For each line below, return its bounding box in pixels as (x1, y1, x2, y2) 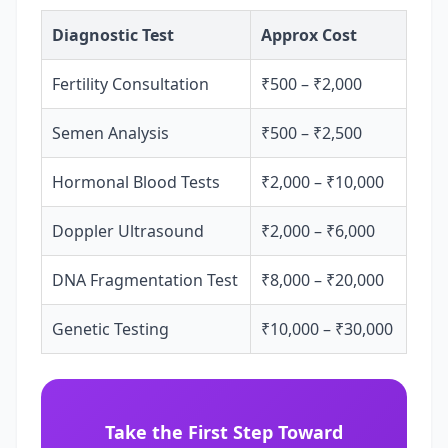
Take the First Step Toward (105, 420, 343, 444)
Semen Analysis (52, 122, 169, 144)
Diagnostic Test (52, 24, 174, 46)
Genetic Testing (52, 318, 169, 340)
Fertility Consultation (52, 73, 209, 95)
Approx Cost (261, 24, 357, 46)
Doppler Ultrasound (52, 220, 204, 242)
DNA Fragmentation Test (52, 269, 238, 291)
